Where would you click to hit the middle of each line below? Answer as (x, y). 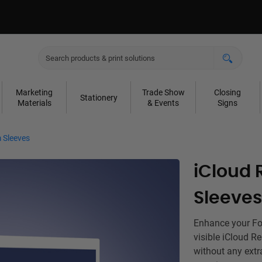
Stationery (99, 97)
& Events (163, 103)
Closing (228, 92)
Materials (34, 103)
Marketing (35, 92)
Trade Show (163, 92)
